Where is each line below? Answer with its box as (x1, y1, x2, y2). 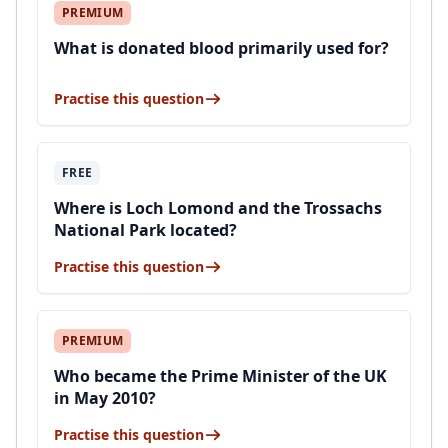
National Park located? (54, 219, 237, 241)
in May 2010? (54, 387, 156, 409)
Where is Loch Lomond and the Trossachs (54, 197, 382, 219)
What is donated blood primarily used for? (54, 37, 389, 59)
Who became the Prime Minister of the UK (54, 365, 387, 387)
